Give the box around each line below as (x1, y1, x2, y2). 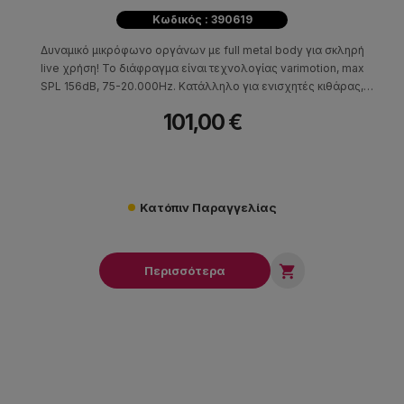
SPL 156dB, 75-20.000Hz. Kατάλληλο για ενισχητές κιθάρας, (41, 78, 363, 93)
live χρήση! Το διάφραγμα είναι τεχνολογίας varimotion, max (40, 60, 364, 75)
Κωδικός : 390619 (151, 12, 252, 26)
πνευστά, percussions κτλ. (133, 96, 271, 111)
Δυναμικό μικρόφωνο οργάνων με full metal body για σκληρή (40, 42, 364, 57)
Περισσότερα (144, 262, 225, 278)
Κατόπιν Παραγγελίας (139, 199, 277, 215)
